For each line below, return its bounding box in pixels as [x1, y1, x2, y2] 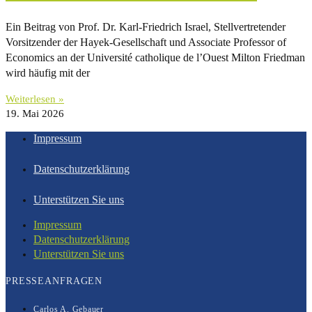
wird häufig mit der [6, 66, 90, 79]
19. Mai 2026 [6, 107, 64, 119]
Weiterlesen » [6, 93, 64, 104]
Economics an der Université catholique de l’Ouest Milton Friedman [6, 51, 305, 63]
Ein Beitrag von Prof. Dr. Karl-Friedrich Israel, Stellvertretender [6, 20, 286, 33]
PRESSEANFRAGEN [6, 276, 103, 287]
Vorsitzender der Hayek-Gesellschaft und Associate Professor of [6, 36, 286, 48]
